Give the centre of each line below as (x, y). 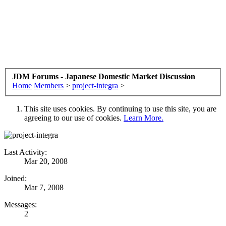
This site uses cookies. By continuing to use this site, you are (120, 108)
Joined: (15, 178)
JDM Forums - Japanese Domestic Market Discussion (104, 76)
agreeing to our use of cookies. (74, 118)
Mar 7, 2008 (44, 187)
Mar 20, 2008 (46, 161)
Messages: (20, 204)
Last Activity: (25, 152)
